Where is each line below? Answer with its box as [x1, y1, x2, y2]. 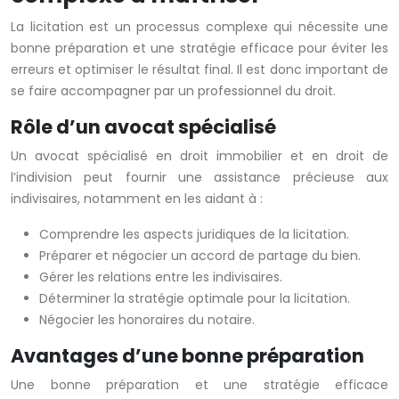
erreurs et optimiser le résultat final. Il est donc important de [11, 61, 388, 79]
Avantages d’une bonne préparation [11, 343, 364, 370]
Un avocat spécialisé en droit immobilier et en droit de [11, 147, 388, 166]
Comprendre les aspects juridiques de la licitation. [39, 225, 349, 244]
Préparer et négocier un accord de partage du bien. [39, 247, 361, 265]
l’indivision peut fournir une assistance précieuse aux [11, 168, 388, 187]
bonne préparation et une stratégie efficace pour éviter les [11, 39, 388, 58]
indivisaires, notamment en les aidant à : [11, 190, 263, 208]
